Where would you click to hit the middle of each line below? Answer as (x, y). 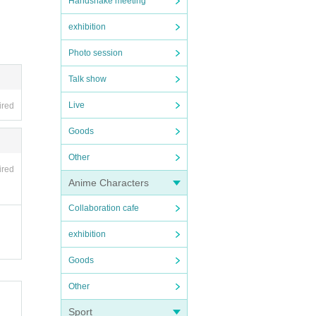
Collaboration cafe (104, 208)
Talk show (87, 79)
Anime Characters (109, 183)
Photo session (96, 53)
